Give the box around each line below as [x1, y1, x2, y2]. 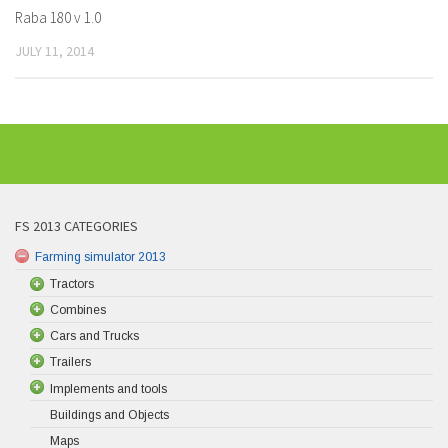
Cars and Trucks [50, 328, 139, 343]
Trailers [50, 355, 91, 370]
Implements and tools [50, 381, 167, 396]
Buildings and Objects [50, 407, 169, 422]
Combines [50, 302, 106, 317]
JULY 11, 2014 [15, 41, 94, 60]
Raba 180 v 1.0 [15, 7, 101, 27]
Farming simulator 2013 [35, 250, 166, 265]
